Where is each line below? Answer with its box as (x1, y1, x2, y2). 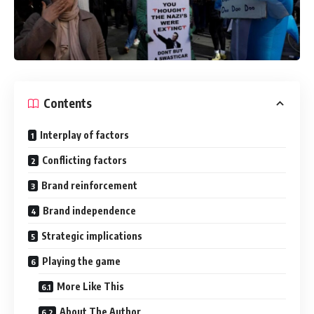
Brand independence (43, 204, 136, 217)
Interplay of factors (40, 128, 129, 141)
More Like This (57, 280, 124, 292)
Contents (43, 95, 92, 111)
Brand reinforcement (41, 179, 137, 191)
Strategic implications (41, 229, 142, 242)
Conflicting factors (42, 153, 127, 166)
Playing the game (42, 254, 121, 267)
